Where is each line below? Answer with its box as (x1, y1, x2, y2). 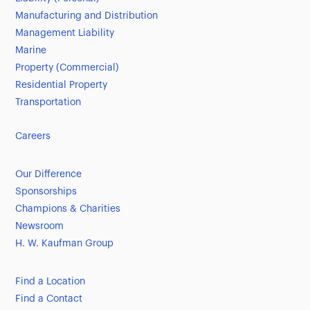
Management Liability (15, 28, 115, 39)
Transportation (15, 98, 82, 108)
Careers (15, 131, 51, 142)
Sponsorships (15, 187, 77, 197)
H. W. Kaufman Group (15, 239, 114, 249)
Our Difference (15, 170, 82, 180)
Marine (15, 46, 47, 56)
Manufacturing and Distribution (15, 11, 158, 21)
